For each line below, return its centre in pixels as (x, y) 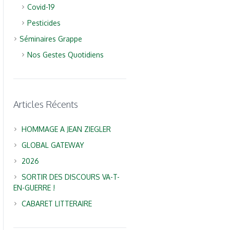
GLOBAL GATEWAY (53, 145)
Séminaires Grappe (51, 39)
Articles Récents (46, 104)
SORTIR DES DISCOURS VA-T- (71, 177)
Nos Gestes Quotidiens (66, 55)
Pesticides (44, 23)
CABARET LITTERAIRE (57, 204)
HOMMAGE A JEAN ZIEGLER (66, 129)
